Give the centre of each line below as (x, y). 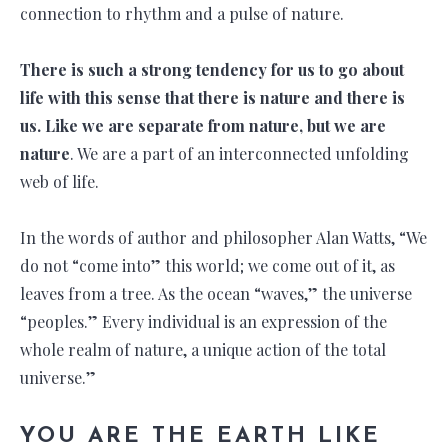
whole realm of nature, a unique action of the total (203, 349)
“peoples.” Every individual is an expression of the (203, 321)
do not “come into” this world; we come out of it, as (207, 265)
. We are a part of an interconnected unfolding (239, 153)
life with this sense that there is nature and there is (212, 97)
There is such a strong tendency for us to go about (212, 69)
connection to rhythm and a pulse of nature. (182, 13)
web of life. (59, 181)
